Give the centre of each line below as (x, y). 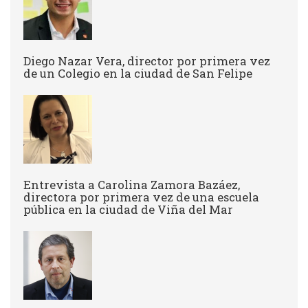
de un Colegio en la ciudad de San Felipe (138, 74)
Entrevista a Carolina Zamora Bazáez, (132, 185)
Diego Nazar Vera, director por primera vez (147, 61)
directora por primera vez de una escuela (141, 197)
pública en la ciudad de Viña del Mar (128, 210)
